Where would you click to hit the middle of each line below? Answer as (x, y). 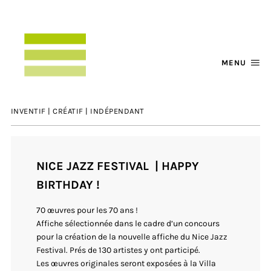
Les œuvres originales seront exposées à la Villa (126, 264)
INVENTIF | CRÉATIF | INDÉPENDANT (77, 111)
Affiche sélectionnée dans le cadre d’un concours (128, 224)
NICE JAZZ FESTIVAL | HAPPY (118, 166)
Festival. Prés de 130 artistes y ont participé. (119, 250)
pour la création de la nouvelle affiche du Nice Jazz (132, 237)
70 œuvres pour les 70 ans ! (87, 211)
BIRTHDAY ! (68, 185)
